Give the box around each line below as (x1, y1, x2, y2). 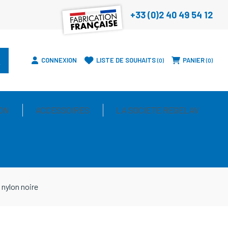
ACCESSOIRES (35, 105, 90, 115)
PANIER (183, 56, 205, 64)
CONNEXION (41, 56, 77, 64)
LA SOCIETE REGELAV (116, 105, 199, 115)
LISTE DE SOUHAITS (96, 56, 156, 64)
